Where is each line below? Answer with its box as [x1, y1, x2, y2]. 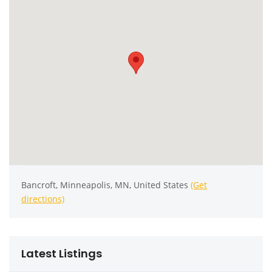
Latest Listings [21, 246, 102, 262]
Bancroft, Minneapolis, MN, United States [21, 179, 191, 191]
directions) [21, 193, 64, 205]
